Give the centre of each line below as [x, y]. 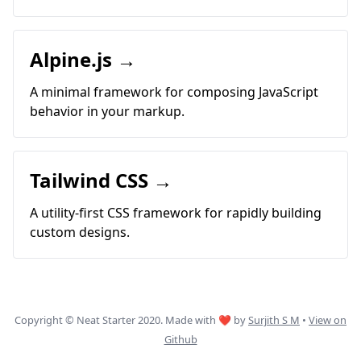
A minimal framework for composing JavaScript [174, 92]
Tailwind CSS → [101, 180]
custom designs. [80, 232]
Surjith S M [274, 320]
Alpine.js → [83, 59]
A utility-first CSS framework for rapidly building [176, 213]
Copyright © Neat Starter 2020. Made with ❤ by [131, 320]
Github [180, 339]
